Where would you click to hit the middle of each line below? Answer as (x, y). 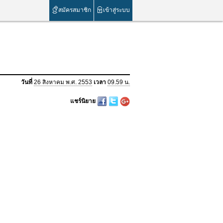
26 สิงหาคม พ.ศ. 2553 (63, 82)
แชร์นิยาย (83, 101)
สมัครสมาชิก (75, 10)
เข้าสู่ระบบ (116, 10)
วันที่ (27, 82)
